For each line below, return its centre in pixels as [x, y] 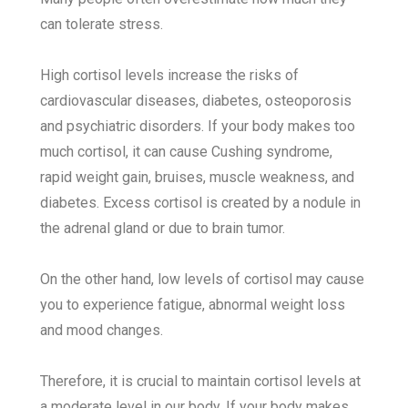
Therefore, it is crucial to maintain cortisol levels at [201, 382]
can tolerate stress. [102, 25]
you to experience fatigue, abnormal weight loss [193, 305]
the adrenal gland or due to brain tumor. [163, 229]
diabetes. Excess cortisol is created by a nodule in [201, 203]
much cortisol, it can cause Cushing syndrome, [187, 152]
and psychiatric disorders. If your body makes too [198, 127]
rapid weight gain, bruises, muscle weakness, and [198, 178]
